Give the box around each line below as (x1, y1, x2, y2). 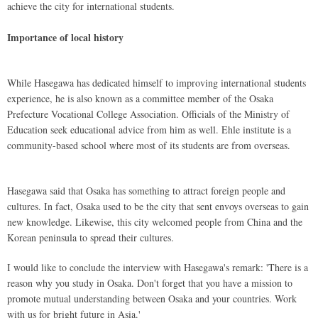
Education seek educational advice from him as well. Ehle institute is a (7, 123, 291, 137)
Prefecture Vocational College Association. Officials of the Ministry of (7, 107, 290, 121)
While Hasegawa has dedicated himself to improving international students (7, 76, 306, 90)
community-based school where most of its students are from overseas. (7, 138, 290, 153)
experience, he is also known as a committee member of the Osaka (7, 92, 273, 106)
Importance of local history (7, 30, 124, 45)
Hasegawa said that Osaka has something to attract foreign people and (7, 184, 285, 198)
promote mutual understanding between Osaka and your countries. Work (7, 292, 297, 306)
